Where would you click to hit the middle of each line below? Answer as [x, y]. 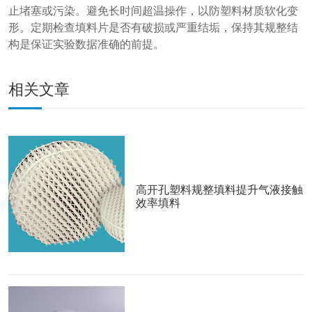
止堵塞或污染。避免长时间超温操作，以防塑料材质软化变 [153, 10]
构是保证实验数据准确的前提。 [86, 44]
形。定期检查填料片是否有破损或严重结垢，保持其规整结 [153, 27]
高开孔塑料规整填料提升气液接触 [220, 190]
